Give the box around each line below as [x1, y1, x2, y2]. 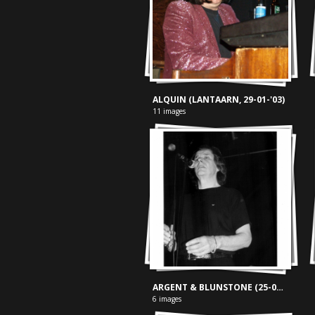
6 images [153, 294, 182, 304]
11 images [153, 105, 186, 116]
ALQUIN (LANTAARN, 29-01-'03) [153, 93, 285, 105]
